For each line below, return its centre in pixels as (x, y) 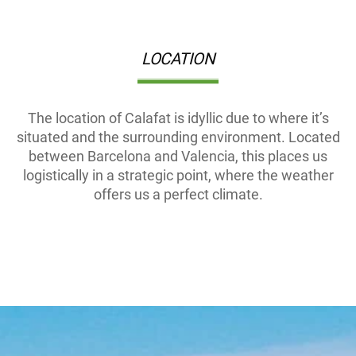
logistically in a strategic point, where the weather (178, 175)
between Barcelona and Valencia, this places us (178, 156)
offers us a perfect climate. (178, 194)
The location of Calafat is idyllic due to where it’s (178, 118)
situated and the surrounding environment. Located (178, 137)
